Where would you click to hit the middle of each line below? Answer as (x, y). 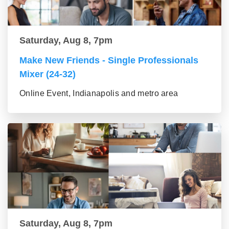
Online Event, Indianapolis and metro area (99, 93)
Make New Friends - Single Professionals (109, 60)
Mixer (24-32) (48, 74)
